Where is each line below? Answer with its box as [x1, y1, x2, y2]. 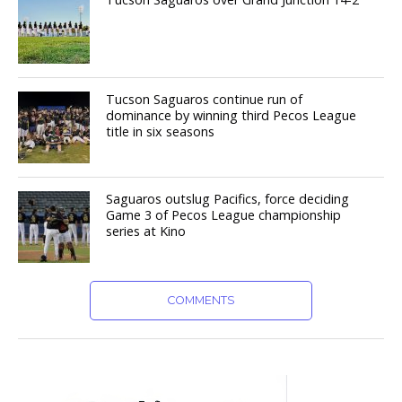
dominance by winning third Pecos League [106, 107, 357, 125]
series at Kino [106, 223, 187, 240]
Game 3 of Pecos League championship [106, 206, 342, 224]
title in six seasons [106, 123, 215, 141]
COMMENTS [166, 293, 235, 308]
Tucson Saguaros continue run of [106, 91, 303, 109]
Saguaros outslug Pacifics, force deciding [106, 190, 350, 208]
